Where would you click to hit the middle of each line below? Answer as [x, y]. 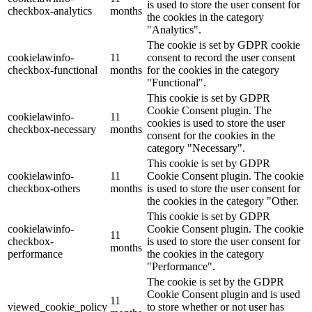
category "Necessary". [196, 148]
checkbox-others [44, 189]
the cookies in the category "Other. [223, 201]
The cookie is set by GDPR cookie [224, 45]
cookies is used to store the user [216, 123]
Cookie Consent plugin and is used [224, 295]
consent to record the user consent [221, 58]
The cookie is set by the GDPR [216, 282]
